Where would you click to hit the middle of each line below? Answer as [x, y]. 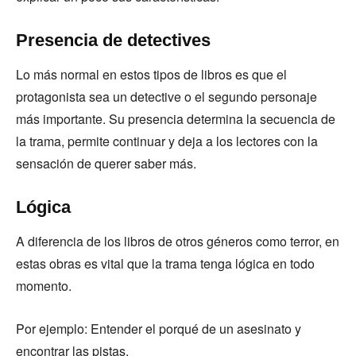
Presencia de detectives [116, 40]
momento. [45, 286]
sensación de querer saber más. [108, 163]
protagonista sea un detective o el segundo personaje [166, 97]
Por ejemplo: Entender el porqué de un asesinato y [159, 329]
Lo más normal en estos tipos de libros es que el [151, 74]
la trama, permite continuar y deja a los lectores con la [167, 141]
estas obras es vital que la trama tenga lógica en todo [165, 263]
